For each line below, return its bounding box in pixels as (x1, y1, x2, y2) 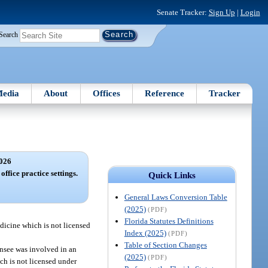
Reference (145, 88, 185, 98)
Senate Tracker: (156, 7, 209, 17)
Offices (92, 88, 120, 98)
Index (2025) (124, 228, 166, 237)
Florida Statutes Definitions (124, 216, 214, 226)
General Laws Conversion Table (124, 192, 227, 202)
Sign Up (208, 7, 235, 17)
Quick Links (148, 170, 196, 180)
